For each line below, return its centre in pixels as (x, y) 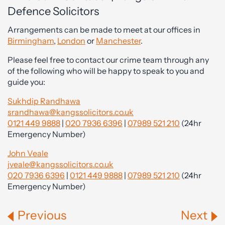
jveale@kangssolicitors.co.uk (61, 164)
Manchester (118, 41)
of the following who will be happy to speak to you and (106, 71)
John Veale (28, 153)
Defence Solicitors (53, 11)
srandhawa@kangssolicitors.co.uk (71, 112)
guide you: (26, 82)
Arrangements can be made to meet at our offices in (104, 30)
